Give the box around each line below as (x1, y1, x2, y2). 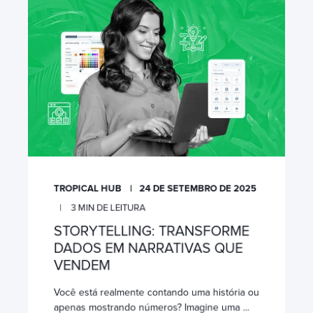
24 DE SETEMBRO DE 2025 (139, 182, 256, 194)
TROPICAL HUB (53, 182, 122, 194)
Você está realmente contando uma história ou (53, 286, 260, 298)
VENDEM (53, 256, 110, 274)
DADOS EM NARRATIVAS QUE (53, 239, 243, 257)
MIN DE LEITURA (78, 201, 146, 214)
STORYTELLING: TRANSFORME (53, 222, 249, 240)
